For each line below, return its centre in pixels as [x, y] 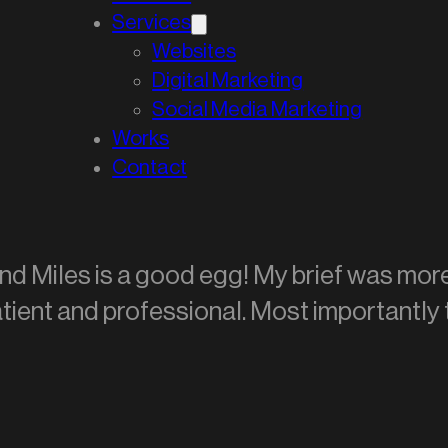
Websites [194, 52]
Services [152, 23]
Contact [150, 168]
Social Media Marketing [257, 110]
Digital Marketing [228, 81]
